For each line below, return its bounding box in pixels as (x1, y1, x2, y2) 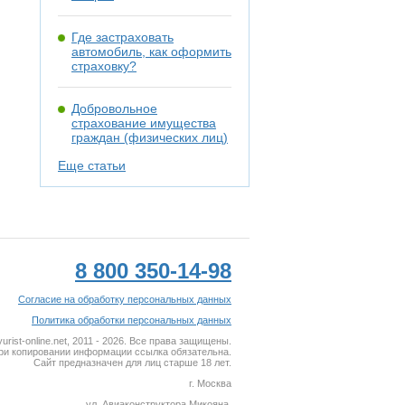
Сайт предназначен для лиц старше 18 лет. (33, 357, 231, 368)
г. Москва (189, 378, 231, 389)
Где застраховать (71, 30, 174, 44)
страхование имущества (71, 116, 216, 130)
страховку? (71, 59, 137, 73)
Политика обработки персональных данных (32, 315, 231, 325)
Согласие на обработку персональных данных (18, 294, 231, 305)
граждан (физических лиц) (71, 130, 228, 145)
